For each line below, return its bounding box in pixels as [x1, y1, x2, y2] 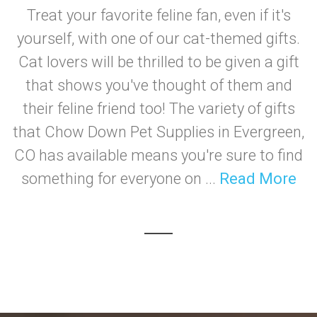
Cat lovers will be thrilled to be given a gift [18, 53, 299, 71]
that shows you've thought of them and [25, 76, 292, 94]
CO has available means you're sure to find [14, 146, 303, 164]
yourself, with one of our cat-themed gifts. [17, 30, 300, 47]
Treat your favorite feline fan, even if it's [26, 6, 291, 24]
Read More [219, 170, 296, 188]
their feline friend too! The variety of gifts [22, 100, 295, 117]
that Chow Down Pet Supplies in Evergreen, [13, 123, 304, 141]
